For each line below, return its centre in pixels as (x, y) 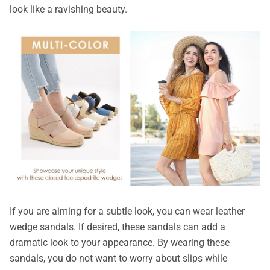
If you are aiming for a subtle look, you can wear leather (127, 212)
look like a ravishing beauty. (68, 9)
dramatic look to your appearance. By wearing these (120, 243)
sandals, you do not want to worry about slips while (118, 259)
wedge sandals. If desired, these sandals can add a (118, 227)
